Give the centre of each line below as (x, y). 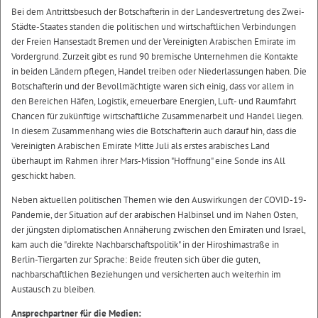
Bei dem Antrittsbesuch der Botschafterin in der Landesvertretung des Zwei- (158, 12)
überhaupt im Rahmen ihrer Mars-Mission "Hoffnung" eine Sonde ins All (148, 161)
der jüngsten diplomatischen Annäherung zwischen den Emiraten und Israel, (158, 230)
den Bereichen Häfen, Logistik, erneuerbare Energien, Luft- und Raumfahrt (154, 101)
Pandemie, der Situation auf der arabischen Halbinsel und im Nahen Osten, (154, 215)
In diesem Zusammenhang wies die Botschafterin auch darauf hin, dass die (154, 131)
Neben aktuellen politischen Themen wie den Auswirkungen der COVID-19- (159, 200)
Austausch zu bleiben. (54, 289)
